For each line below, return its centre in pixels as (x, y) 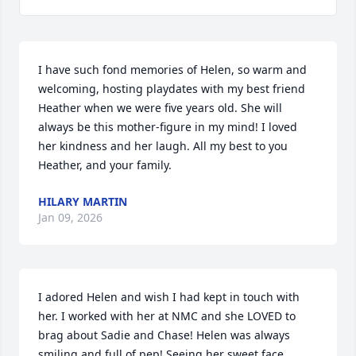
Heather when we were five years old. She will (160, 108)
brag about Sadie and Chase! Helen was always (164, 335)
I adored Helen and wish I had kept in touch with (169, 297)
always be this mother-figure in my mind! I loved (168, 127)
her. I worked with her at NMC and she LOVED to (167, 316)
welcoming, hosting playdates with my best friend (172, 89)
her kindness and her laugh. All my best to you (163, 146)
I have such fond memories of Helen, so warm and (172, 70)
